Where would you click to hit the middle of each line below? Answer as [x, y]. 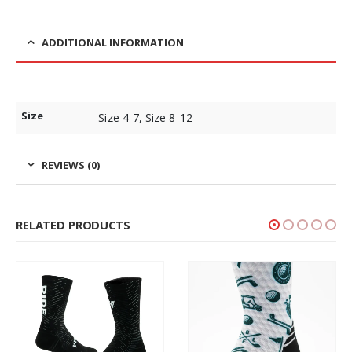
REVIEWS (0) [71, 165]
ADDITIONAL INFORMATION [113, 42]
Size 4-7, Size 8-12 [145, 117]
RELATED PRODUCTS [73, 224]
